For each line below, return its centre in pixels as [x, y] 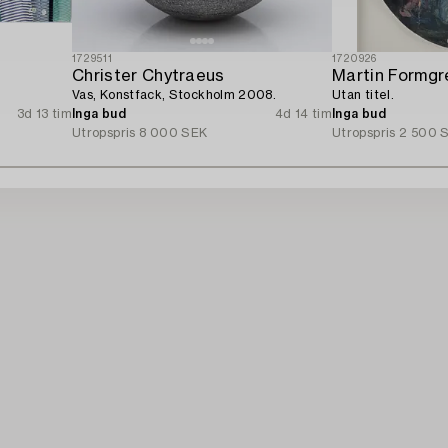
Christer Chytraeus [148, 75]
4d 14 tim [303, 113]
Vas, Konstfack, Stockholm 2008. [174, 94]
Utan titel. [363, 94]
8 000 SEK [173, 132]
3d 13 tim [44, 113]
